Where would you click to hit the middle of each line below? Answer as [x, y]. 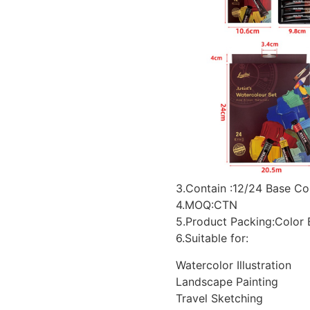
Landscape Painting [227, 281]
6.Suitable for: [212, 238]
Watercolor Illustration [234, 265]
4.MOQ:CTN [207, 205]
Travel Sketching [219, 298]
